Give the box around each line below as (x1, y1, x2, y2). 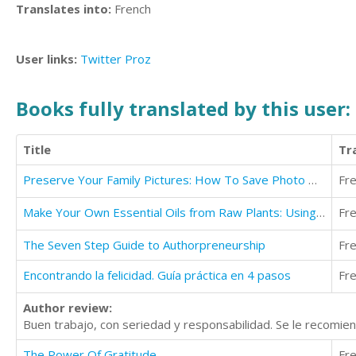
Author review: (23, 299, 112, 315)
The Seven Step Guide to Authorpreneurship (23, 236, 265, 253)
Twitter (80, 50, 122, 67)
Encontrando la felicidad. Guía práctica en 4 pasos (23, 266, 291, 283)
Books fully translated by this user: (16, 95, 350, 122)
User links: (16, 50, 80, 67)
